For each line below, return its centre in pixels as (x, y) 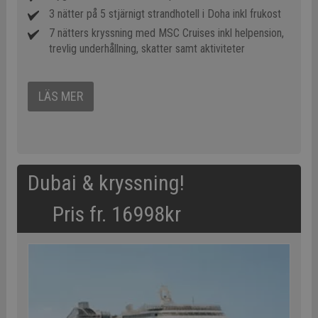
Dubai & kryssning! (158, 182)
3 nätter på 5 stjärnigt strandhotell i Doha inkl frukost (165, 13)
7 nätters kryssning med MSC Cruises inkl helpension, (166, 33)
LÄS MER (60, 96)
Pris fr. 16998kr (104, 214)
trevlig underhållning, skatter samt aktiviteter (147, 48)
